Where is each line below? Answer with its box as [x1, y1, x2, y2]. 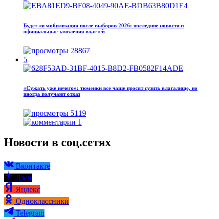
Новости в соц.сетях [4, 136, 111, 149]
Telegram [16, 209, 44, 218]
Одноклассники [16, 197, 69, 206]
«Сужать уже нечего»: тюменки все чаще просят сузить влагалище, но [23, 85, 197, 91]
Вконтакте [16, 162, 50, 171]
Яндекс [16, 185, 40, 194]
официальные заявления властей [23, 28, 105, 34]
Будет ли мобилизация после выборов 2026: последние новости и [23, 22, 184, 28]
